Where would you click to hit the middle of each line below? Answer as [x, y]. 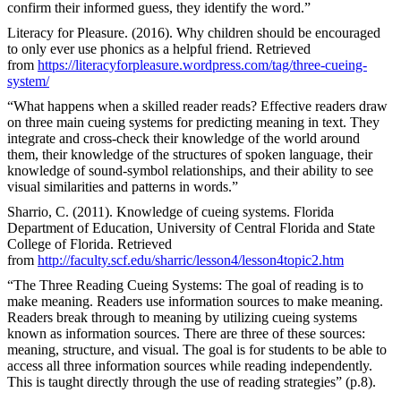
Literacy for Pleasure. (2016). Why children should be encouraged [194, 32]
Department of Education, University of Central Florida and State [191, 227]
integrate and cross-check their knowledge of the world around [183, 138]
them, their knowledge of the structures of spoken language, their [190, 154]
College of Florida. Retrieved [90, 243]
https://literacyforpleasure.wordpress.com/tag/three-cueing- [202, 64]
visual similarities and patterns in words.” [123, 186]
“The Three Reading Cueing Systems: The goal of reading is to [185, 285]
